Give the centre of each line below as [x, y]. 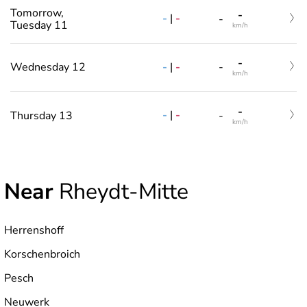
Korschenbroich [42, 254]
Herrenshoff [34, 230]
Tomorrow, [37, 13]
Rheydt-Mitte [121, 191]
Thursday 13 [41, 115]
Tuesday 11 [39, 25]
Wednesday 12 [48, 67]
